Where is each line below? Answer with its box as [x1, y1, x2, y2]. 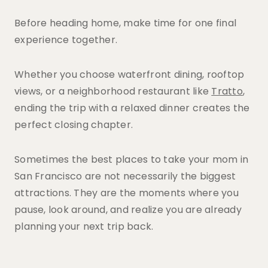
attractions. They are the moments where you [14, 186, 239, 200]
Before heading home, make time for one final [14, 16, 236, 30]
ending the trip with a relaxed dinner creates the [14, 101, 250, 115]
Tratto [211, 84, 243, 98]
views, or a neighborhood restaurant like [14, 84, 212, 98]
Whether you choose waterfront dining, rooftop [14, 68, 245, 81]
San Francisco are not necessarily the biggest [14, 169, 236, 183]
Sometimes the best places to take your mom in [14, 153, 249, 166]
